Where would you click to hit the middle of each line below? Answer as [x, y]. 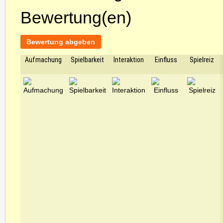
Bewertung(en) [76, 17]
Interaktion [129, 60]
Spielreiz [202, 60]
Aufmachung [43, 60]
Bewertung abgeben [61, 42]
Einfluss [166, 60]
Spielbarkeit [88, 60]
